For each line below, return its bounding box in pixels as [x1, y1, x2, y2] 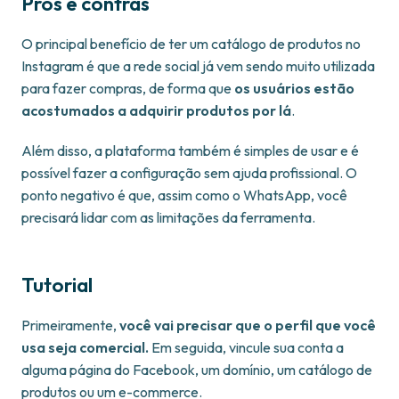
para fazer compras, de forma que [21, 79, 234, 98]
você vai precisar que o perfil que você [119, 316, 376, 335]
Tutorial [21, 273, 93, 298]
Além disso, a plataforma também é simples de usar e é [21, 142, 359, 160]
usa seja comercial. [21, 338, 151, 357]
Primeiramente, [21, 316, 119, 335]
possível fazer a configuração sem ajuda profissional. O [21, 164, 357, 183]
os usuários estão [234, 79, 354, 98]
